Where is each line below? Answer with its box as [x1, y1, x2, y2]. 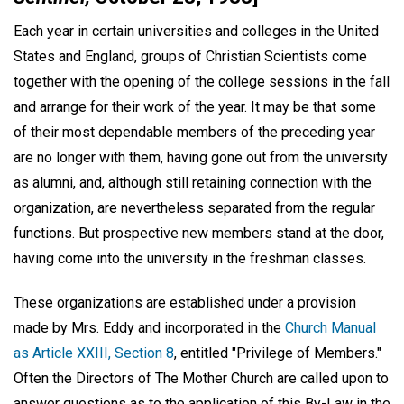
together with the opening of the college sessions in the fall [14, 73, 390, 90]
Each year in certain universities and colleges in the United [14, 23, 379, 40]
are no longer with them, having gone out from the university [14, 149, 388, 166]
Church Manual [285, 318, 376, 336]
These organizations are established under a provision [14, 293, 356, 311]
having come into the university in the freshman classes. [14, 250, 366, 267]
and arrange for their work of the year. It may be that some [14, 98, 376, 115]
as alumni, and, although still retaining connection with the [14, 174, 372, 191]
